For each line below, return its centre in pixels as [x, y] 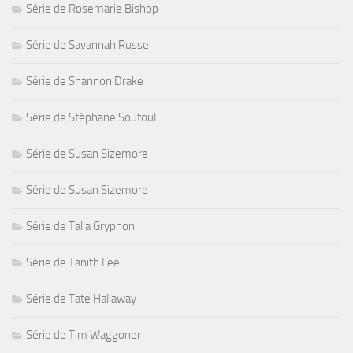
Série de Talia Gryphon [80, 226]
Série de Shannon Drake [85, 81]
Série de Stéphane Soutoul [91, 117]
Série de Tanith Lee [73, 262]
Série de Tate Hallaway [81, 298]
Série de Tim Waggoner [84, 334]
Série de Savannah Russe [87, 45]
